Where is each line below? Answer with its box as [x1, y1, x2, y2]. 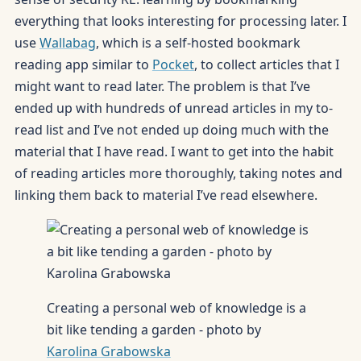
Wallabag [39, 34, 96, 52]
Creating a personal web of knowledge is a [46, 299, 306, 317]
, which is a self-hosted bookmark [95, 34, 301, 52]
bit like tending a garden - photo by [46, 321, 261, 339]
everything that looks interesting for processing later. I [14, 12, 346, 31]
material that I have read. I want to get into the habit [14, 143, 334, 161]
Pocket [151, 56, 194, 74]
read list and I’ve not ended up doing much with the [14, 121, 329, 139]
